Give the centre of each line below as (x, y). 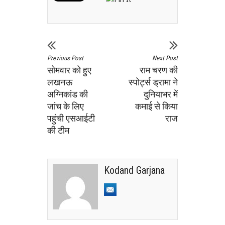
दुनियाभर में (161, 94)
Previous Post (65, 58)
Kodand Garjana (134, 170)
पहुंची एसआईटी (71, 118)
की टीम (58, 130)
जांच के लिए (66, 106)
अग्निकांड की (68, 94)
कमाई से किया (156, 106)
